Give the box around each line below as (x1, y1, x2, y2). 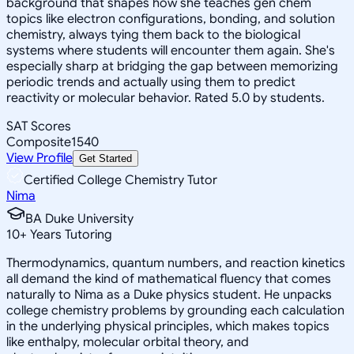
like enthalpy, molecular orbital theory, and (6, 333, 249, 350)
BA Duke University (25, 210, 134, 227)
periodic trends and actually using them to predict (6, 73, 296, 90)
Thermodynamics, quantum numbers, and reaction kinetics (6, 254, 345, 271)
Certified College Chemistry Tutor (24, 171, 217, 188)
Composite (6, 134, 71, 150)
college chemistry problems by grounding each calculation (6, 302, 345, 318)
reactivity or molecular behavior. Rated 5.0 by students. (6, 89, 325, 106)
